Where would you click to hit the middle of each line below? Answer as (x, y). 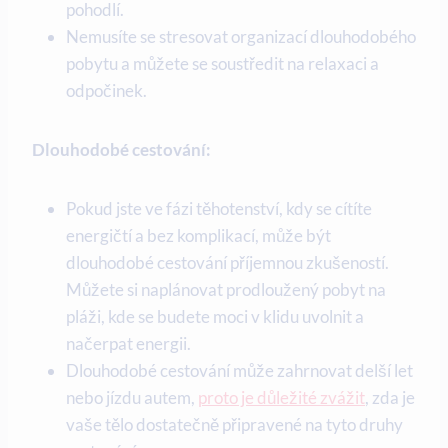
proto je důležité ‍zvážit (281, 398)
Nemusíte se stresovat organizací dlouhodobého (241, 37)
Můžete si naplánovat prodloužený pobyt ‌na (226, 290)
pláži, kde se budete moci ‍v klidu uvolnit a (215, 317)
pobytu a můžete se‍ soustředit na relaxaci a (222, 64)
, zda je (390, 398)
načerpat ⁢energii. (128, 344)
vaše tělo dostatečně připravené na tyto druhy (234, 425)
